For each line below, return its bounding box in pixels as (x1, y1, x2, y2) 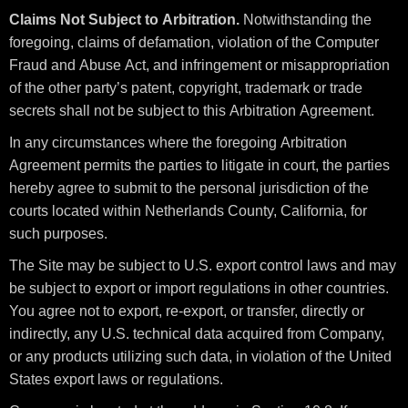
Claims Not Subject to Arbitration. (9, 12, 240, 27)
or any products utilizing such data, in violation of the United (9, 349, 392, 364)
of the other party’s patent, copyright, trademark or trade (9, 80, 362, 96)
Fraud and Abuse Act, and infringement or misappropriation (9, 57, 390, 73)
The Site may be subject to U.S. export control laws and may (9, 258, 396, 273)
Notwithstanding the (240, 12, 372, 27)
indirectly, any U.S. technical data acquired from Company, (9, 326, 384, 342)
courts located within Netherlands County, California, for (9, 203, 367, 219)
